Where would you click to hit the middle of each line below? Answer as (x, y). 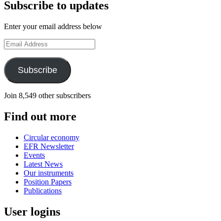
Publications (43, 190)
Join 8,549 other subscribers (47, 95)
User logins (32, 211)
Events (34, 155)
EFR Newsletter (49, 146)
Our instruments (49, 173)
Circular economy (52, 137)
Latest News (43, 164)
